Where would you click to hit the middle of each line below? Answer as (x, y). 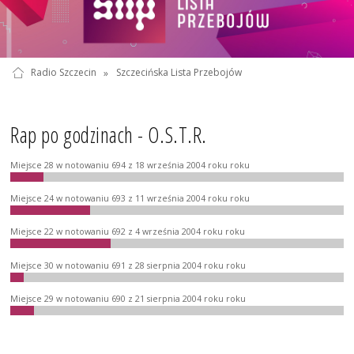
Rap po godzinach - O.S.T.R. (109, 136)
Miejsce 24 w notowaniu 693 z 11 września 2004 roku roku (130, 198)
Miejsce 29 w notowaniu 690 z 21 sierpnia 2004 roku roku (128, 298)
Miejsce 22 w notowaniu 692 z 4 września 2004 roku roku (128, 232)
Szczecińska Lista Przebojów (179, 73)
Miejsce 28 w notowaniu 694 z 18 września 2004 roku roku (130, 165)
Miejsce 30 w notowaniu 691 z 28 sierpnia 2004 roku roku (128, 265)
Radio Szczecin (63, 73)
